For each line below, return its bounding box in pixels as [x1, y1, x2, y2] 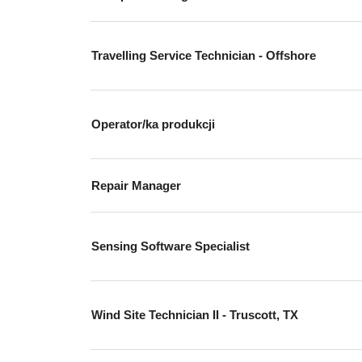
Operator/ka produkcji [91, 117, 215, 131]
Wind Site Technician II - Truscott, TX [91, 308, 298, 322]
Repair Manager [91, 179, 181, 192]
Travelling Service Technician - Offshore [91, 48, 316, 62]
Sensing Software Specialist [91, 239, 250, 253]
